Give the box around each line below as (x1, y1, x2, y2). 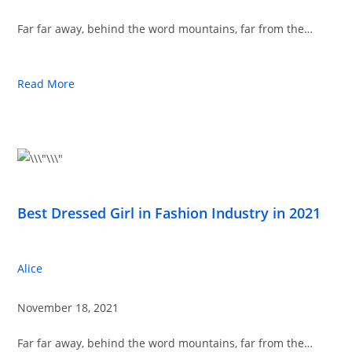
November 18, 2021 (17, 300, 119, 315)
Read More (17, 76, 75, 91)
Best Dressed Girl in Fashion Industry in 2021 (17, 203, 321, 222)
